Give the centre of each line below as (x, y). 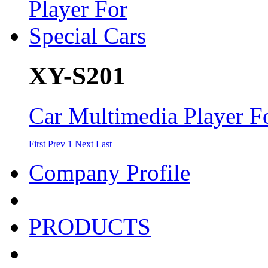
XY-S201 (77, 75)
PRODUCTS (90, 226)
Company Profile (109, 172)
